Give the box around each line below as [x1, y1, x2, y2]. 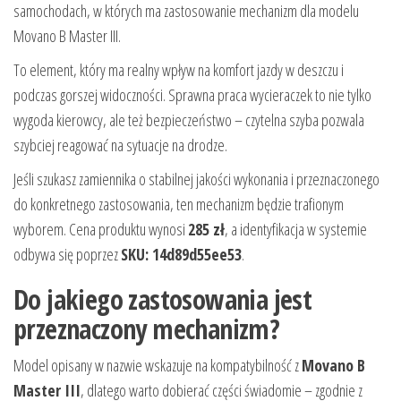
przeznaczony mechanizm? [13, 311, 280, 348]
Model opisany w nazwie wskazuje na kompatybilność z [13, 354, 302, 377]
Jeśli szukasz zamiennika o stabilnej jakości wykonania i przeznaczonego [13, 168, 380, 191]
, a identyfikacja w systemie [225, 218, 367, 241]
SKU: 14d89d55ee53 [121, 243, 242, 266]
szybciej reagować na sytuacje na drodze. [13, 134, 227, 157]
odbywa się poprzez [13, 243, 121, 266]
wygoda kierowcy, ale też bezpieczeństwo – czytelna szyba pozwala [13, 109, 364, 132]
